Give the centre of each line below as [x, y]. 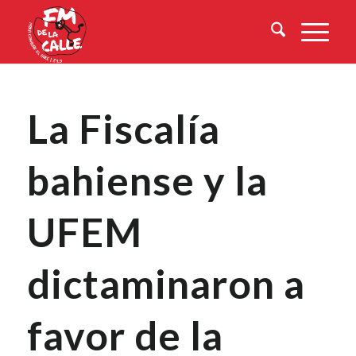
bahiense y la [147, 180]
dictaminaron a [166, 284]
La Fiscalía [123, 129]
